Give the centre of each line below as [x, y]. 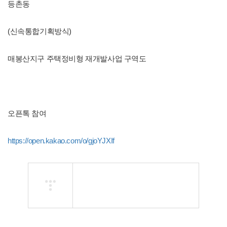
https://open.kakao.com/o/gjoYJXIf [61, 141]
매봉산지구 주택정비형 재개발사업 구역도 [77, 59]
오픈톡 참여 [27, 113]
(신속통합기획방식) [40, 31]
